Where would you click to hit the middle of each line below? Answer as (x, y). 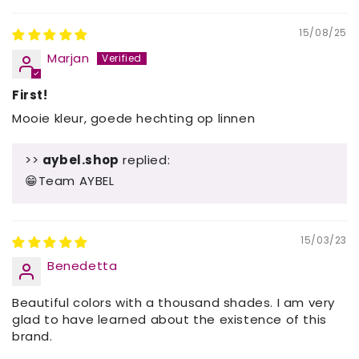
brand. (32, 336)
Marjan (69, 58)
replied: (145, 159)
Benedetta (83, 265)
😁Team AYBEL (70, 180)
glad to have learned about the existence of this (169, 319)
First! (30, 95)
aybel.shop (81, 159)
